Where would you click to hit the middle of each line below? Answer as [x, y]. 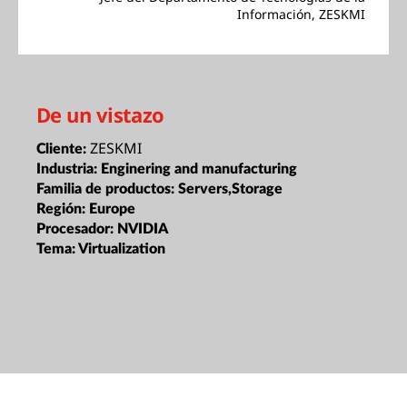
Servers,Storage [230, 189]
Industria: [69, 169]
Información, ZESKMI [301, 14]
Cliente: [63, 149]
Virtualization [122, 248]
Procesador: [77, 228]
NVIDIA [143, 228]
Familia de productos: [107, 189]
